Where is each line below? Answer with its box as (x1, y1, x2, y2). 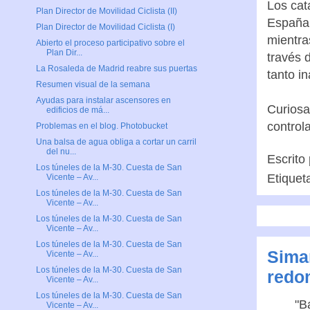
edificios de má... (46, 105, 109, 116)
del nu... (46, 147, 76, 157)
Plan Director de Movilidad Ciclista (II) (35, 6, 177, 17)
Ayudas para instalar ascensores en (35, 95, 171, 106)
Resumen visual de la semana (35, 80, 150, 90)
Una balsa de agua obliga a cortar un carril (35, 137, 197, 147)
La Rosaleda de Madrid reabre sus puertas (35, 64, 197, 74)
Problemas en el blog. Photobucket (35, 121, 167, 131)
